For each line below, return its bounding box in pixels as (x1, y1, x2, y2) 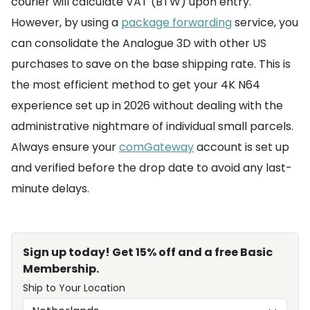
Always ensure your (11, 139, 119, 156)
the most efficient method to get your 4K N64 (11, 77, 260, 93)
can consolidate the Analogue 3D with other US (11, 35, 266, 52)
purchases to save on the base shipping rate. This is (11, 56, 291, 73)
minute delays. (11, 181, 89, 197)
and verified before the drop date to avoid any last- (11, 160, 292, 176)
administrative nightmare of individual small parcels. (11, 118, 293, 135)
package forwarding (121, 15, 232, 31)
